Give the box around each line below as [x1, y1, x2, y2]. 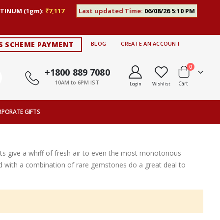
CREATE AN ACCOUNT [121, 40, 180, 48]
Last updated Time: [78, 6, 144, 15]
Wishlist [152, 81, 170, 87]
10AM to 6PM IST [55, 78, 100, 86]
